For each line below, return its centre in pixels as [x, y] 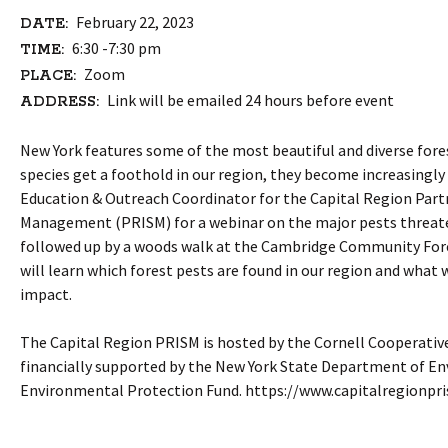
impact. [45, 294]
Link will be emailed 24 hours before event [248, 100]
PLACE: [47, 76]
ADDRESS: [59, 102]
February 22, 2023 [133, 22]
